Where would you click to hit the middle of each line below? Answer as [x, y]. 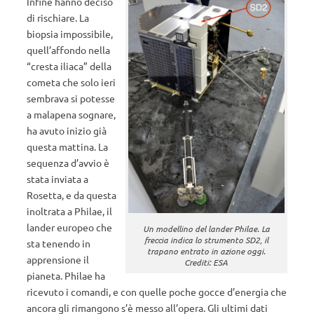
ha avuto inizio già [67, 130]
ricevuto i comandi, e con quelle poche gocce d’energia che [157, 292]
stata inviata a [57, 179]
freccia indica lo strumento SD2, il [206, 239]
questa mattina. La [67, 146]
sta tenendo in [59, 243]
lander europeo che [69, 227]
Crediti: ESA [206, 262]
